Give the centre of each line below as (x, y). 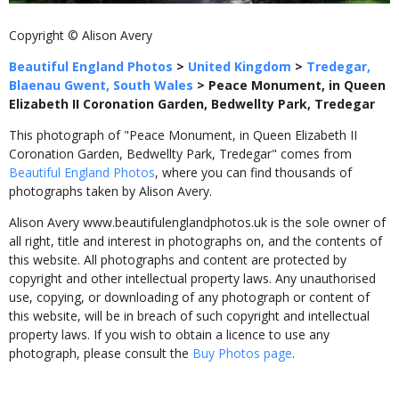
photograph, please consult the (101, 354)
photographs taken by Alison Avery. (110, 191)
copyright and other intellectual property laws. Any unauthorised (192, 279)
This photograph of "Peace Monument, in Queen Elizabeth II (183, 135)
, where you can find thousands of (253, 173)
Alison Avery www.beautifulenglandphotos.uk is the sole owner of (197, 223)
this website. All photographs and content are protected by (178, 260)
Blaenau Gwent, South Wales (101, 85)
